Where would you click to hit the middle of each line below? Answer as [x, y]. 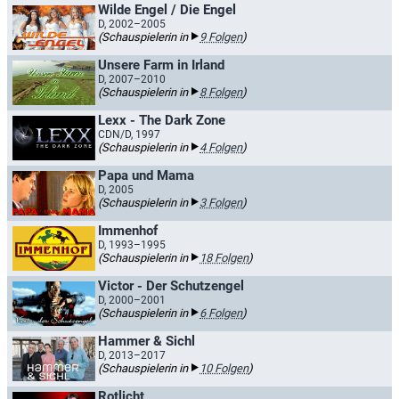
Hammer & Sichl [147, 341]
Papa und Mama [146, 175]
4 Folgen [221, 147]
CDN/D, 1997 [129, 134]
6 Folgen [221, 313]
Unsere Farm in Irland [161, 65]
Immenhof [128, 231]
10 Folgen [224, 368]
